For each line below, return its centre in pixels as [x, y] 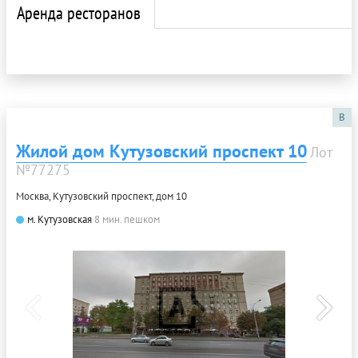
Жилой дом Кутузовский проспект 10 [161, 151]
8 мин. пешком [127, 219]
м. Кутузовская [60, 219]
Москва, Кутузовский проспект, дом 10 [101, 196]
